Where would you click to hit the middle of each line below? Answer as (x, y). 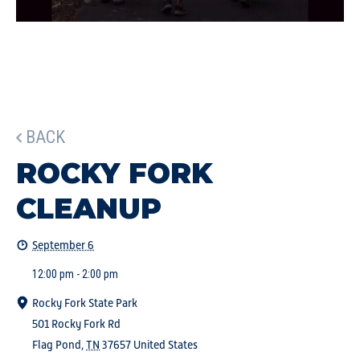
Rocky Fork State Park (85, 303)
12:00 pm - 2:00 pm (75, 274)
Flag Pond (57, 345)
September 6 (63, 245)
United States (166, 345)
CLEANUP (89, 209)
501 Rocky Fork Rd (76, 324)
